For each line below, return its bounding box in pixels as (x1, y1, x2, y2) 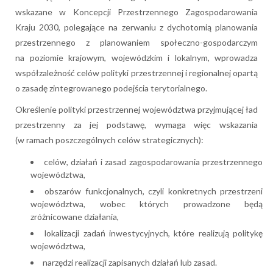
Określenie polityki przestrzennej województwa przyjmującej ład (15, 104, 258, 115)
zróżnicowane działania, (30, 211, 119, 222)
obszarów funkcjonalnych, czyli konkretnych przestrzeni (44, 186, 263, 197)
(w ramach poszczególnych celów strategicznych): (15, 135, 204, 146)
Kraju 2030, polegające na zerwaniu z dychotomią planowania (15, 22, 258, 33)
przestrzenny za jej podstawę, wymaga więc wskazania (15, 119, 258, 130)
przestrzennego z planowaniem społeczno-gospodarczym (15, 37, 258, 48)
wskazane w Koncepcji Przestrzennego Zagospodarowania (15, 7, 258, 18)
